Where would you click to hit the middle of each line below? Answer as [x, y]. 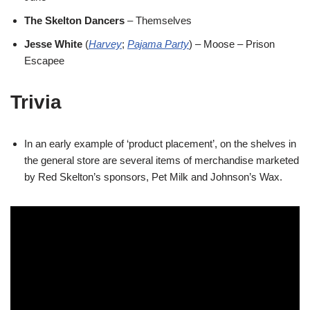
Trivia [36, 102]
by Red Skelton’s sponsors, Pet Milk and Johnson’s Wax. [153, 177]
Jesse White [53, 44]
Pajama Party [158, 44]
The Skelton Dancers [74, 21]
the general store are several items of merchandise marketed [162, 161]
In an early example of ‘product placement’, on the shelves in [160, 144]
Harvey [105, 44]
